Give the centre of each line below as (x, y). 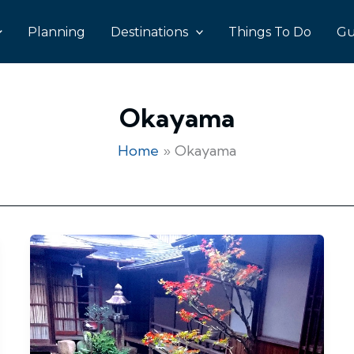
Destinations (149, 32)
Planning (56, 32)
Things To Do (270, 32)
